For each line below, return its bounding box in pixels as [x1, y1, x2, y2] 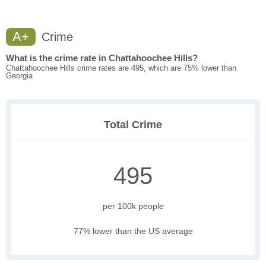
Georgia [6, 71, 33, 81]
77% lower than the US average [73, 226, 193, 236]
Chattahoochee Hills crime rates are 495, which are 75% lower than [6, 64, 236, 73]
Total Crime [104, 119, 162, 131]
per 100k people [102, 201, 164, 211]
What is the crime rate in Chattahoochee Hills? [6, 53, 198, 64]
